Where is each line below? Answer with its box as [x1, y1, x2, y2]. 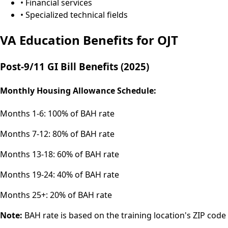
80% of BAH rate [52, 128, 115, 140]
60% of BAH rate [57, 149, 119, 160]
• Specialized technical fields [20, 9, 128, 20]
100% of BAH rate [48, 108, 115, 120]
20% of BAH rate [50, 189, 112, 201]
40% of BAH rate [57, 169, 119, 181]
